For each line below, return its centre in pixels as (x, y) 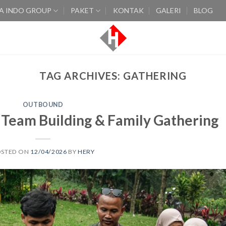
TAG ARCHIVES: (81, 76)
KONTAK (128, 10)
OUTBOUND (43, 105)
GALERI (169, 10)
